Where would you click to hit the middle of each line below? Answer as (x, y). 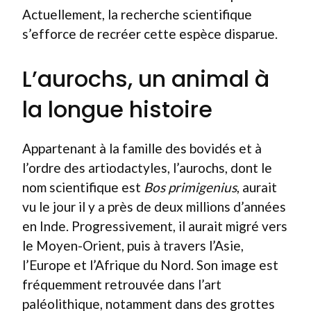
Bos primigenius (190, 187)
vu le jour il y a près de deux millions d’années (154, 206)
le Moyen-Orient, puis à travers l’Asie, (133, 245)
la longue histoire (117, 109)
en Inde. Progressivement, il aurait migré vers (155, 226)
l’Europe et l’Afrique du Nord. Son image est (150, 264)
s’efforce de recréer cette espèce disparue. (150, 34)
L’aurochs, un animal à (146, 78)
